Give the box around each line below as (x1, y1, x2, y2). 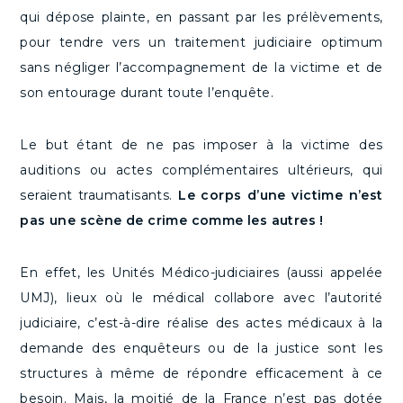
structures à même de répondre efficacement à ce (20, 365, 383, 382)
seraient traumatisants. (20, 187, 179, 204)
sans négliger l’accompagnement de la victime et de (20, 59, 383, 76)
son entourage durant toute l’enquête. (20, 85, 274, 102)
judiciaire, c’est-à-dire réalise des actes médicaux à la (20, 315, 383, 332)
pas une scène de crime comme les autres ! (20, 212, 324, 229)
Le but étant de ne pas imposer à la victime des (20, 137, 383, 154)
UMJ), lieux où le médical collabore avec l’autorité (20, 290, 383, 307)
